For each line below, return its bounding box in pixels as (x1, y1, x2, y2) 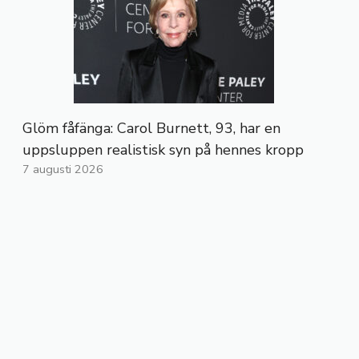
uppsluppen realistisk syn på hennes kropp (22, 140, 304, 160)
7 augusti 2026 (22, 161, 103, 178)
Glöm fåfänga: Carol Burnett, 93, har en (22, 119, 280, 139)
